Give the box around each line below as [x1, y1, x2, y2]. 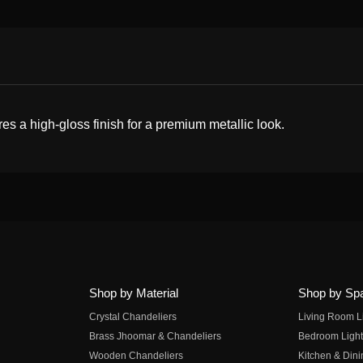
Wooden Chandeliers [88, 350, 183, 361]
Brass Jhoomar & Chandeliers [88, 331, 221, 342]
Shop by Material [88, 286, 178, 300]
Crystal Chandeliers [88, 311, 177, 322]
